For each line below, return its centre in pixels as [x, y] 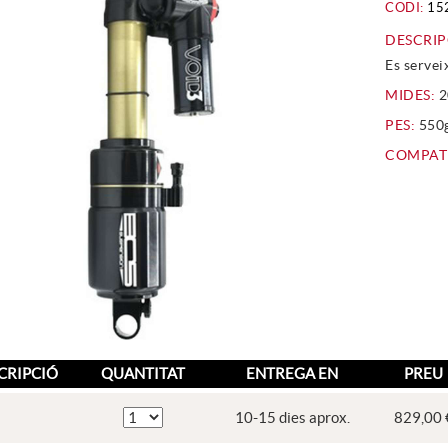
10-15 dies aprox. [292, 417]
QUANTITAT [142, 373]
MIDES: [410, 95]
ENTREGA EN [292, 373]
